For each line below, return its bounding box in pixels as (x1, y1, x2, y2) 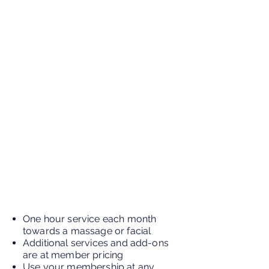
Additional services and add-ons (23, 237, 169, 249)
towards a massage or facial (23, 225, 151, 237)
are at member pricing (23, 249, 124, 261)
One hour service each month (23, 213, 157, 225)
